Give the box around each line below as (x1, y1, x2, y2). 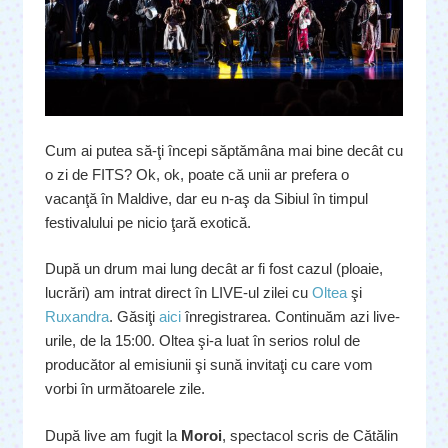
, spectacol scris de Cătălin (222, 426, 398, 444)
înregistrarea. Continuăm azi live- (181, 308, 400, 326)
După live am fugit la (45, 426, 181, 444)
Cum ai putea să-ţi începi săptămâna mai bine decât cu (45, 141, 403, 159)
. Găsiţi (109, 308, 159, 326)
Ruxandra (45, 308, 109, 326)
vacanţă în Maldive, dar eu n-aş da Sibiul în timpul (45, 189, 368, 207)
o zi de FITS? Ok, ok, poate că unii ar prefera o (45, 165, 349, 183)
